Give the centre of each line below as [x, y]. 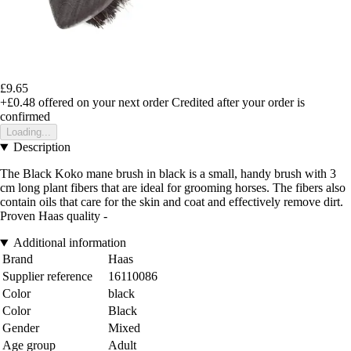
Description [42, 147]
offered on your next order [102, 103]
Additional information [69, 243]
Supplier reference [47, 277]
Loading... [29, 132]
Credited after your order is [238, 103]
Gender [21, 328]
